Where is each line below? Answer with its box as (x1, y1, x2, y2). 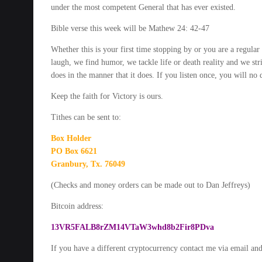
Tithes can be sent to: (51, 113, 121, 122)
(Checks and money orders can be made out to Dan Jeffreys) (51, 181, 250, 189)
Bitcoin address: (51, 202, 104, 211)
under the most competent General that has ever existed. (51, 3, 236, 12)
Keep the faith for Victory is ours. (51, 92, 163, 101)
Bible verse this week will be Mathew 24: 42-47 (51, 24, 209, 33)
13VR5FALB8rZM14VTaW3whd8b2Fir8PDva (51, 223, 214, 232)
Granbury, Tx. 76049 (51, 160, 125, 168)
